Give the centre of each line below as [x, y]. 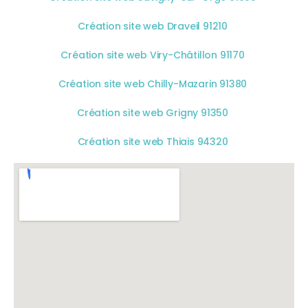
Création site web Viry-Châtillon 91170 [154, 55]
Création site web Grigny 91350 [154, 112]
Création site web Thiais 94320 [154, 141]
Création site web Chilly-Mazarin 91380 [154, 84]
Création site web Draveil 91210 [154, 26]
